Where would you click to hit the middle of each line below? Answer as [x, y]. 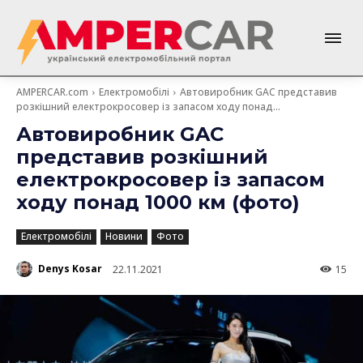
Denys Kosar [70, 269]
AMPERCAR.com [52, 92]
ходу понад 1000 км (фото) [158, 202]
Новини [124, 236]
